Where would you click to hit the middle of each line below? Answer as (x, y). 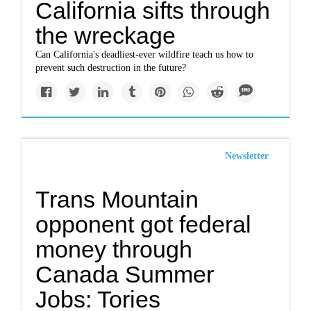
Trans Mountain (117, 199)
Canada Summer (125, 274)
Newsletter (246, 156)
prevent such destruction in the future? (111, 68)
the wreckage (106, 35)
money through (114, 249)
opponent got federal (144, 224)
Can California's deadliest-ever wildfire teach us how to (145, 54)
